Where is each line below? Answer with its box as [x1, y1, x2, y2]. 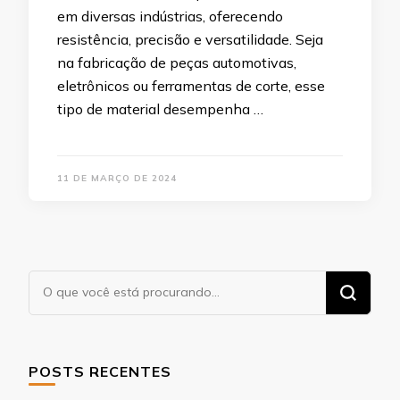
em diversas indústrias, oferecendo [57, 7, 283, 26]
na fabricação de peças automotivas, [57, 54, 296, 72]
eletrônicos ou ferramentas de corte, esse [57, 77, 325, 96]
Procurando [29, 272, 117, 294]
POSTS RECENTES [29, 362, 171, 381]
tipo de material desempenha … [57, 100, 263, 119]
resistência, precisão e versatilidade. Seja [57, 30, 323, 49]
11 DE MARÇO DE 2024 [57, 172, 177, 185]
